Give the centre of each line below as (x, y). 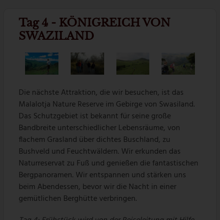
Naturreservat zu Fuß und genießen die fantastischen (109, 163)
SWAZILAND (56, 36)
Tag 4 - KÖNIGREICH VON (95, 23)
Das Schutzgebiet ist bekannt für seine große (95, 116)
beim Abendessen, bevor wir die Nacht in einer (98, 187)
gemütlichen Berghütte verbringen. (78, 199)
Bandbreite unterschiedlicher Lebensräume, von (100, 128)
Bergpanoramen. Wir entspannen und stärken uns (103, 175)
